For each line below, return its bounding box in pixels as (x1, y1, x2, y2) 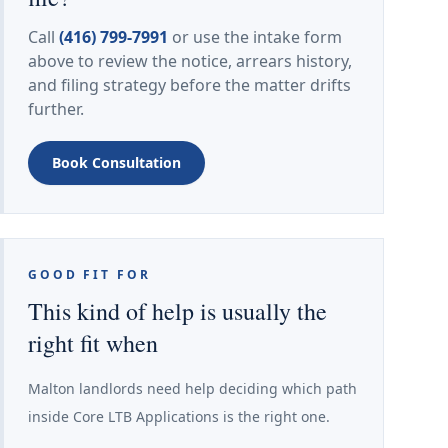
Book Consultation (52, 153, 181, 172)
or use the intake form (168, 26, 342, 48)
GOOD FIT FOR (28, 266, 151, 283)
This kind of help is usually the (28, 295, 327, 327)
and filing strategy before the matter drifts (28, 74, 351, 96)
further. (28, 98, 84, 120)
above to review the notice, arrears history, (28, 50, 352, 72)
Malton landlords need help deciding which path (28, 379, 357, 398)
